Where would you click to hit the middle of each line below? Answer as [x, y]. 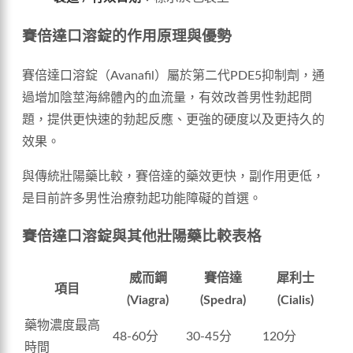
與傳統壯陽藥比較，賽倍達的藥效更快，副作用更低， [173, 176]
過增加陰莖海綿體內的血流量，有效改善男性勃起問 [167, 97]
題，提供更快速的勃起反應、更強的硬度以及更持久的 [173, 119]
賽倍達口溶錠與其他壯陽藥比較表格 [142, 237]
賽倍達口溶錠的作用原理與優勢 [127, 37]
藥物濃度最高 [62, 326]
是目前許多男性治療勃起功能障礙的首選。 [142, 198]
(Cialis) [295, 301]
